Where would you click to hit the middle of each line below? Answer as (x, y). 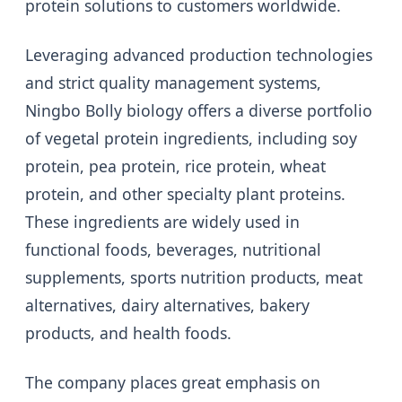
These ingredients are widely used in (162, 222)
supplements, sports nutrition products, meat (194, 278)
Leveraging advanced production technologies (199, 55)
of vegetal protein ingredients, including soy (191, 139)
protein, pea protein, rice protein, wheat (175, 166)
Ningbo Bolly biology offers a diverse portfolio (199, 111)
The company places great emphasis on (173, 383)
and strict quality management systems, (173, 83)
